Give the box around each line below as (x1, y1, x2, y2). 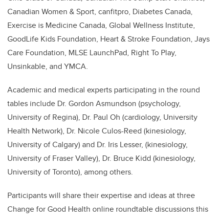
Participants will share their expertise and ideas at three (7, 190, 195, 201)
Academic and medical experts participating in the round (7, 84, 200, 95)
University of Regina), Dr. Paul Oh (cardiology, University (7, 111, 197, 123)
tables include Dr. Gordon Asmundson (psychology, (7, 98, 181, 109)
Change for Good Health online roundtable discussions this (7, 203, 208, 215)
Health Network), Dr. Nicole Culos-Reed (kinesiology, (7, 125, 186, 136)
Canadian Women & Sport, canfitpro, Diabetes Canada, (7, 6, 193, 17)
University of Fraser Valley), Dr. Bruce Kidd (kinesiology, (7, 153, 196, 164)
